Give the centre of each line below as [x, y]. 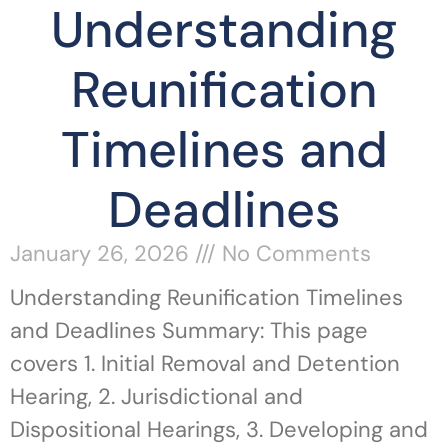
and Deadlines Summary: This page [189, 330]
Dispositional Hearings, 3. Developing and [219, 429]
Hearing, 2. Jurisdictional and [156, 396]
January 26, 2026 [102, 253]
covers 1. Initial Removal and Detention [205, 363]
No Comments [293, 253]
